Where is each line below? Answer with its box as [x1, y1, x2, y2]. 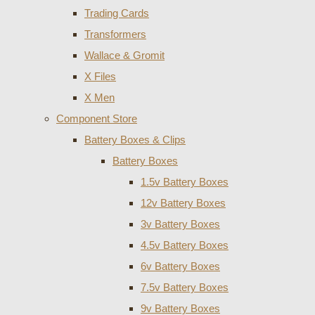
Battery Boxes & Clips [84, 133, 186, 146]
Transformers [84, 27, 146, 40]
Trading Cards [84, 6, 149, 19]
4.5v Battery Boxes [141, 238, 229, 251]
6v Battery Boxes [141, 259, 220, 272]
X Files [84, 70, 116, 82]
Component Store [56, 112, 137, 124]
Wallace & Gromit [84, 49, 165, 61]
